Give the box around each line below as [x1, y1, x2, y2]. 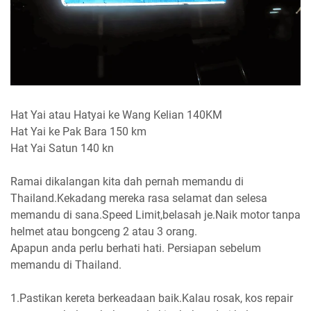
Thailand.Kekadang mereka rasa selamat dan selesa [10, 191, 267, 205]
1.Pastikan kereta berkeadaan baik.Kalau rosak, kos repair [10, 291, 293, 305]
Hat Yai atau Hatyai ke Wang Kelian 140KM [10, 108, 222, 121]
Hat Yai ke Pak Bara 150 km [10, 124, 146, 138]
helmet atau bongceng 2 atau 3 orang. [10, 224, 197, 238]
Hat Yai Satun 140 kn [10, 141, 114, 155]
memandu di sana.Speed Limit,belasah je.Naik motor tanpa [10, 208, 301, 221]
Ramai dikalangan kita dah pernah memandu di [10, 174, 244, 188]
